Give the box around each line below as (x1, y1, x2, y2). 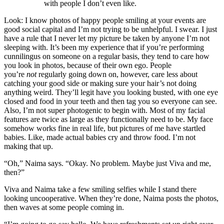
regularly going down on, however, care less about (38, 69, 197, 78)
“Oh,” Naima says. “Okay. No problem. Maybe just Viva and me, (4, 158, 211, 167)
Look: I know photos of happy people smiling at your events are (4, 15, 206, 24)
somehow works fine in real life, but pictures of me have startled (4, 123, 205, 132)
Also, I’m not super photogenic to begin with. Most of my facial (4, 105, 205, 114)
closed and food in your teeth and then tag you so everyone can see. (4, 96, 217, 105)
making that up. (4, 141, 53, 150)
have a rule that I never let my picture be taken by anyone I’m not (4, 33, 209, 42)
